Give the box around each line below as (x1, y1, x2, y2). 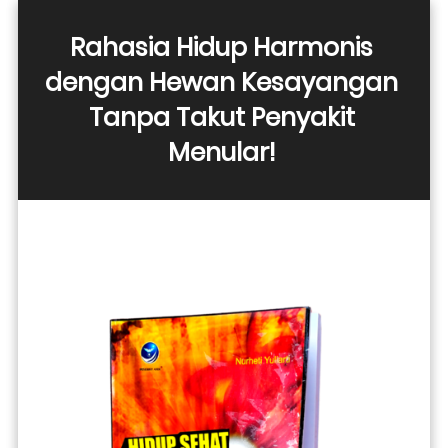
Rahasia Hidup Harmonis (70, 30, 373, 65)
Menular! (167, 135, 282, 170)
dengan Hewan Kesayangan (45, 65, 398, 100)
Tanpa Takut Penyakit (88, 100, 355, 135)
